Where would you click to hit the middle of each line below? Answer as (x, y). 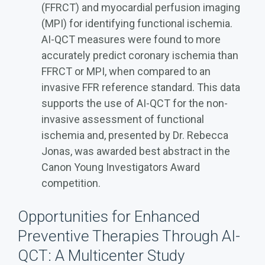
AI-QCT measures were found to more (131, 39)
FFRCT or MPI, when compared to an (126, 71)
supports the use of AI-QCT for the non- (135, 103)
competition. (71, 183)
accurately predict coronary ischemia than (140, 55)
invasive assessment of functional (123, 119)
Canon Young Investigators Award (121, 167)
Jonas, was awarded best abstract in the (136, 151)
